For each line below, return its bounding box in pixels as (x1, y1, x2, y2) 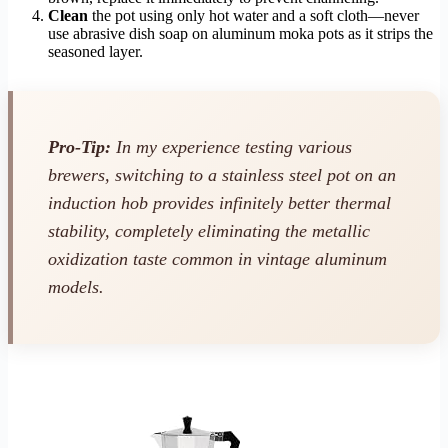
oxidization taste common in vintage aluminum (48, 249, 387, 270)
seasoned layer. (48, 42, 143, 60)
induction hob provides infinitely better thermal (48, 193, 391, 214)
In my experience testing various (111, 137, 352, 158)
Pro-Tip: (48, 137, 111, 158)
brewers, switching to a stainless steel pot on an (48, 165, 396, 186)
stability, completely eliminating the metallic (48, 221, 370, 242)
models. (48, 277, 104, 298)
